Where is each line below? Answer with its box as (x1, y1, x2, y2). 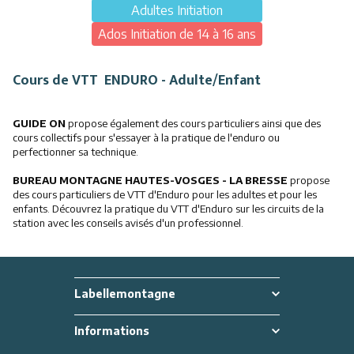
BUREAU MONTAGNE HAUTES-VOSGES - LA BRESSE (13, 174, 288, 186)
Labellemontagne (74, 287, 175, 300)
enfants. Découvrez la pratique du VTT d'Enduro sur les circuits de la (13, 202, 324, 215)
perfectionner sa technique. (13, 145, 138, 158)
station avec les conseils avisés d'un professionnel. (13, 217, 243, 229)
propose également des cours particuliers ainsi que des (68, 117, 321, 130)
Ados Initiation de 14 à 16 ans (98, 26, 256, 42)
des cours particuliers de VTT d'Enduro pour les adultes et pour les (13, 188, 317, 201)
